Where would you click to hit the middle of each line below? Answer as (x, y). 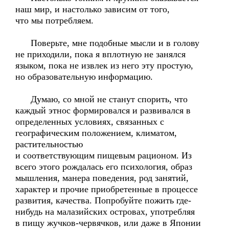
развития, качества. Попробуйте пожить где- (103, 200)
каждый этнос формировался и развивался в (103, 110)
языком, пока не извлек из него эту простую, (104, 65)
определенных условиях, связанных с (90, 122)
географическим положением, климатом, (96, 133)
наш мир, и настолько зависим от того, (93, 9)
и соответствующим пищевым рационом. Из (104, 155)
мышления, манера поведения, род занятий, (102, 178)
